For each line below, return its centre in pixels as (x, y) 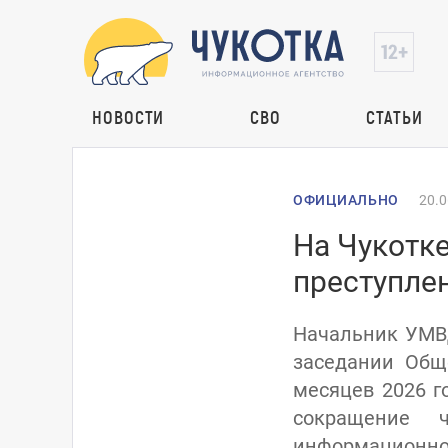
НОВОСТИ (128, 117)
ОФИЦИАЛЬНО (346, 200)
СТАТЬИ (394, 117)
